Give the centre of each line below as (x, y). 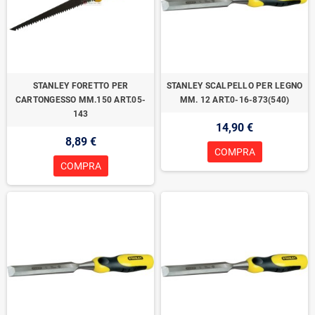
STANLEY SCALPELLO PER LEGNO (234, 86)
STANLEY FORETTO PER (81, 86)
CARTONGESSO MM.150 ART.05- (81, 100)
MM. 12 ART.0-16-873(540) (234, 100)
